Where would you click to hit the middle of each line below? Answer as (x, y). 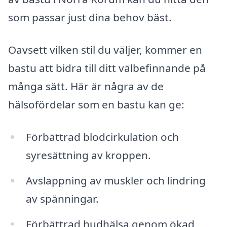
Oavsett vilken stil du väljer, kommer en (105, 50)
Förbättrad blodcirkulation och (102, 137)
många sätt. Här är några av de (86, 86)
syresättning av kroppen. (88, 155)
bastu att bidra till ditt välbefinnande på (107, 68)
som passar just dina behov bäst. (90, 17)
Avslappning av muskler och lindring (116, 180)
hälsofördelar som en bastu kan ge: (96, 105)
